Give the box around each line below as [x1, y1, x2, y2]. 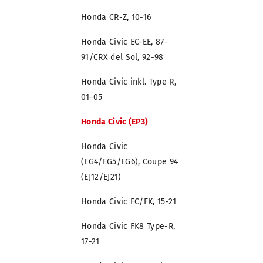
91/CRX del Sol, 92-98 [81, 52, 164, 63]
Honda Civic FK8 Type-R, [81, 221, 176, 232]
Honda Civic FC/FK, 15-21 [81, 197, 177, 207]
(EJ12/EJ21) [81, 172, 122, 183]
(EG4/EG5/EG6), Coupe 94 [81, 157, 178, 167]
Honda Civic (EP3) [81, 117, 149, 127]
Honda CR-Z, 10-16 [81, 12, 151, 23]
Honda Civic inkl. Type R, [81, 77, 177, 87]
